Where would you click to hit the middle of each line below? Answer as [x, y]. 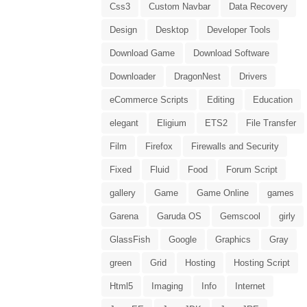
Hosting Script [262, 263]
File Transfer [271, 123]
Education [273, 100]
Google [183, 240]
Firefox [159, 147]
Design [123, 30]
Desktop [172, 30]
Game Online [223, 193]
